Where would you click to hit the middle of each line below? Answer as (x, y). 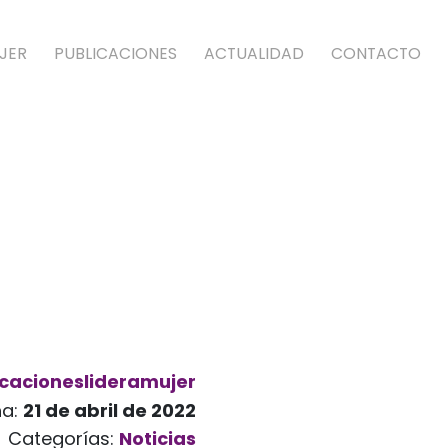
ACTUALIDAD (254, 53)
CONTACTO (376, 53)
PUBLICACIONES (115, 53)
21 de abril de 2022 (109, 410)
